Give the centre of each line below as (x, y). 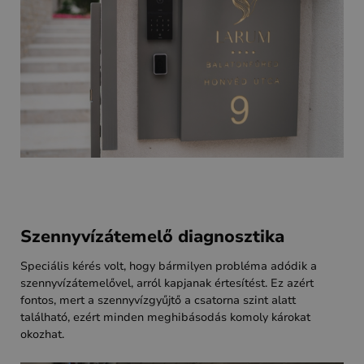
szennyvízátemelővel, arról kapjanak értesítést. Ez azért (167, 284)
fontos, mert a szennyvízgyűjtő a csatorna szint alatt (158, 301)
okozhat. (42, 335)
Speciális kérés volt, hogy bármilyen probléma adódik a (169, 266)
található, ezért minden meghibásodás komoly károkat (165, 318)
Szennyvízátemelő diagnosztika (152, 237)
